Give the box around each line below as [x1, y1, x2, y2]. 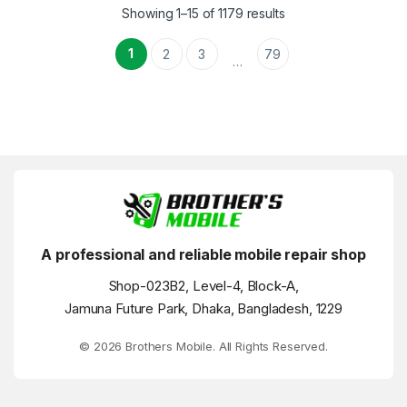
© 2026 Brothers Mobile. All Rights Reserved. [79, 339, 328, 354]
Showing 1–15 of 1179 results [122, 5, 285, 21]
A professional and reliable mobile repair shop [41, 245, 366, 264]
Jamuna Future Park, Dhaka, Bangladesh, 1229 [65, 300, 342, 318]
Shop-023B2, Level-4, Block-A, [108, 277, 299, 295]
